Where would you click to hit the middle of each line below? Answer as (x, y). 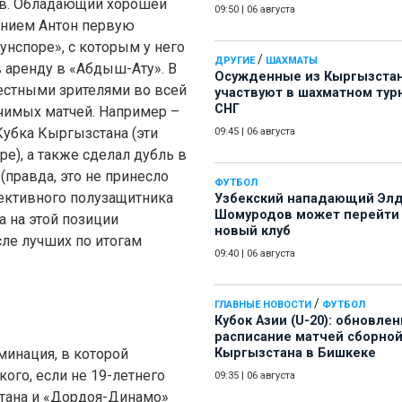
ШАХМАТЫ (292, 61)
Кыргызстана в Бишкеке (295, 354)
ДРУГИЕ (235, 61)
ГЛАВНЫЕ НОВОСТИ (263, 305)
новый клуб (253, 232)
